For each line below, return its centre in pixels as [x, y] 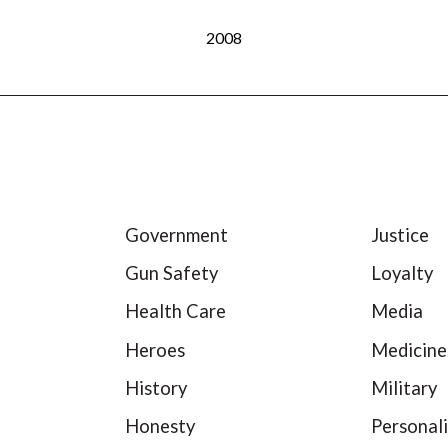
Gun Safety [171, 273]
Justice [400, 234]
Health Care [175, 311]
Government [176, 234]
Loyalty [402, 273]
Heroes [154, 349]
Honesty [159, 425]
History [155, 387]
